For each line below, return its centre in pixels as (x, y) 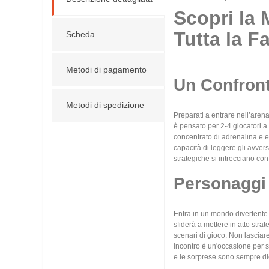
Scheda (80, 34)
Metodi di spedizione (105, 105)
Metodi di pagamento (106, 70)
